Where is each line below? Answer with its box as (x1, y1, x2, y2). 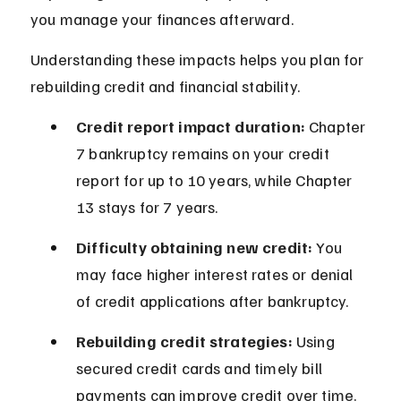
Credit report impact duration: (76, 116, 305, 137)
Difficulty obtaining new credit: (76, 237, 313, 258)
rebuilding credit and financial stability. (30, 76, 300, 97)
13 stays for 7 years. (76, 197, 218, 218)
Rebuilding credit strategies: (76, 331, 293, 352)
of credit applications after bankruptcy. (76, 291, 349, 311)
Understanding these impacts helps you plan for (30, 49, 368, 70)
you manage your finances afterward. (30, 9, 294, 30)
